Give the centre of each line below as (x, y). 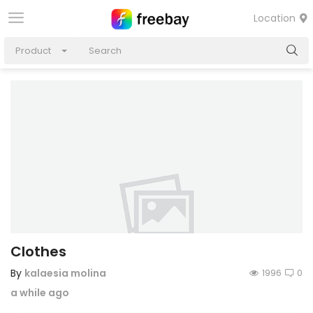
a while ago (40, 293)
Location (276, 18)
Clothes (38, 252)
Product (33, 51)
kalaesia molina (65, 273)
